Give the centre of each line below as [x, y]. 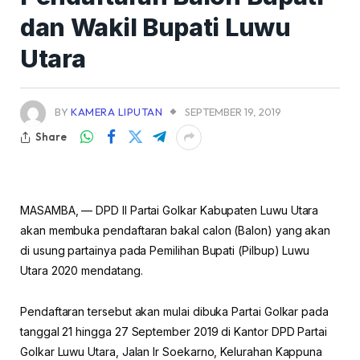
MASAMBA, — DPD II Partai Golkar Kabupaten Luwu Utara [170, 210]
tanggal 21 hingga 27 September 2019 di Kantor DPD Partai [174, 331]
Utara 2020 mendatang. [82, 270]
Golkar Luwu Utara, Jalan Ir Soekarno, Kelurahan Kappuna [172, 351]
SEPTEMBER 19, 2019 [233, 111]
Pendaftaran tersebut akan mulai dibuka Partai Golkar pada [175, 311]
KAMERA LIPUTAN [117, 111]
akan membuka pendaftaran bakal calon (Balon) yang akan [176, 230]
